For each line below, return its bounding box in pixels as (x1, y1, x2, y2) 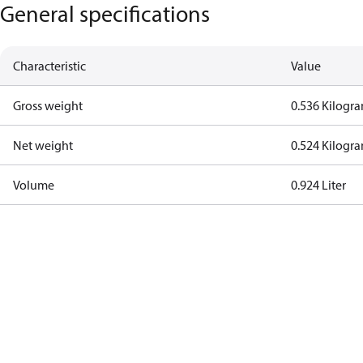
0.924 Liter (291, 177, 347, 193)
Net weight (13, 137, 73, 153)
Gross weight (13, 97, 83, 113)
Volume (13, 177, 54, 193)
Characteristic (13, 58, 86, 74)
